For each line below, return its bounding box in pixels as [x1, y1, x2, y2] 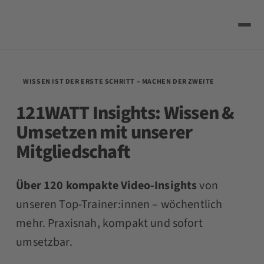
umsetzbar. [16, 233, 72, 250]
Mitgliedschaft [16, 138, 131, 166]
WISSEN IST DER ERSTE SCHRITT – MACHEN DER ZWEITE [23, 76, 215, 87]
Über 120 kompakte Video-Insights [16, 177, 197, 194]
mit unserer [96, 118, 193, 146]
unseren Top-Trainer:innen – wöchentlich [16, 196, 223, 213]
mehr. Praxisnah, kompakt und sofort [16, 214, 203, 232]
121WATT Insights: [16, 99, 164, 127]
